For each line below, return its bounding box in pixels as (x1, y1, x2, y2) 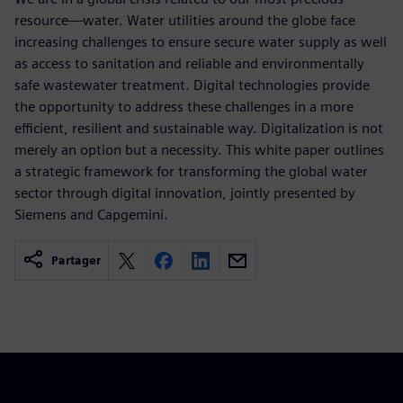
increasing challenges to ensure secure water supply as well (14, 33, 387, 50)
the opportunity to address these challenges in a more (14, 98, 354, 115)
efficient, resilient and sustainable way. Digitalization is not (14, 120, 383, 137)
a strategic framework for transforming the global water (14, 163, 368, 180)
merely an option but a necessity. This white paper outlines (14, 141, 384, 158)
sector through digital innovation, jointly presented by (14, 184, 355, 201)
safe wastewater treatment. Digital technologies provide (14, 76, 370, 94)
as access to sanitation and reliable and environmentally (14, 55, 364, 72)
